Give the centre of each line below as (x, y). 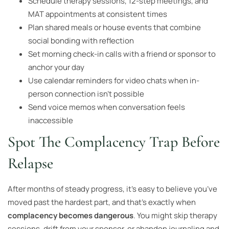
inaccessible (51, 120)
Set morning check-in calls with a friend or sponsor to (122, 54)
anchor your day (56, 67)
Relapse (30, 163)
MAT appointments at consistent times (98, 14)
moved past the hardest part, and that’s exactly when (102, 202)
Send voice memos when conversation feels (107, 107)
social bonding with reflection (81, 40)
